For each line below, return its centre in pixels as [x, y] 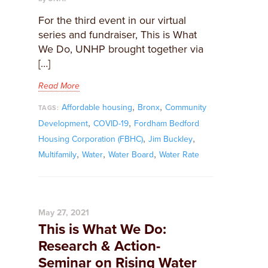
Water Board [131, 155]
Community [185, 107]
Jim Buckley [170, 139]
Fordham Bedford [167, 124]
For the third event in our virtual [112, 20]
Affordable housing [97, 107]
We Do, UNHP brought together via [121, 49]
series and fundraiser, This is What [118, 35]
